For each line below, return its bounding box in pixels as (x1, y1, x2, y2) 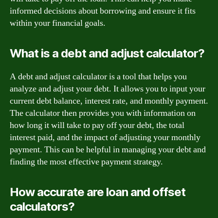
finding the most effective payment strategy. (10, 156, 163, 167)
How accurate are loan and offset (10, 184, 186, 199)
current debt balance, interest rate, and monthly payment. (10, 95, 208, 107)
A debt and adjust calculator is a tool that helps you (10, 71, 187, 82)
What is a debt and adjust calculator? (10, 46, 205, 60)
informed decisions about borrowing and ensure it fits (10, 5, 196, 17)
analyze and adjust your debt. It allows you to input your (10, 83, 205, 94)
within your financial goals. (10, 17, 106, 29)
